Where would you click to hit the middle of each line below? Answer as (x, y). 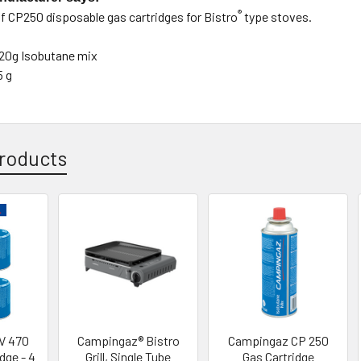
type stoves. (277, 16)
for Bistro (212, 16)
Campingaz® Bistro (128, 340)
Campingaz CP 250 (278, 340)
